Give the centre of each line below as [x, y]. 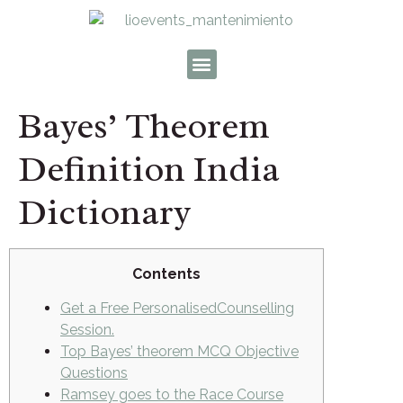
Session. [87, 330]
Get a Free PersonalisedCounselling [177, 309]
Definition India [149, 168]
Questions [94, 373]
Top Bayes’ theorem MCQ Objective [179, 352]
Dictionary [105, 211]
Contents [166, 273]
